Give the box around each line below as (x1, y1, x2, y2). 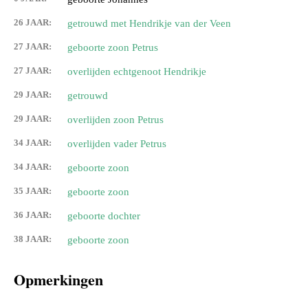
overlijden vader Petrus (67, 138, 166, 150)
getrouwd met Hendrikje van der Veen (67, 18, 231, 30)
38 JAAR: (14, 234, 52, 245)
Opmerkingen (14, 268, 103, 291)
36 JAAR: (14, 210, 52, 221)
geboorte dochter (67, 210, 140, 222)
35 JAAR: (14, 186, 52, 197)
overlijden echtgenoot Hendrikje (67, 66, 206, 78)
